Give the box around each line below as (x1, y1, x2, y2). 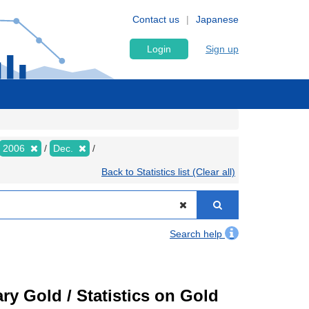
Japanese (196, 14, 239, 25)
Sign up (206, 43, 239, 54)
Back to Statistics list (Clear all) (101, 166, 235, 177)
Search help (170, 228, 225, 239)
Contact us (132, 14, 179, 25)
